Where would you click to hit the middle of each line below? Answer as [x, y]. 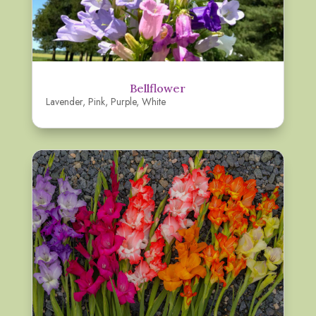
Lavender [64, 102]
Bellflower [158, 89]
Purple [123, 102]
